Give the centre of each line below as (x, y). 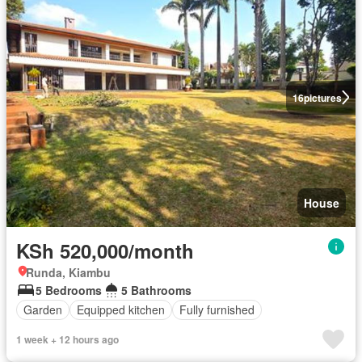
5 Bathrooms (156, 290)
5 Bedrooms (69, 290)
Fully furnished (217, 310)
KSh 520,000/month (105, 250)
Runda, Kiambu (68, 272)
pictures (322, 97)
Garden (43, 310)
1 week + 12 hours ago (67, 339)
